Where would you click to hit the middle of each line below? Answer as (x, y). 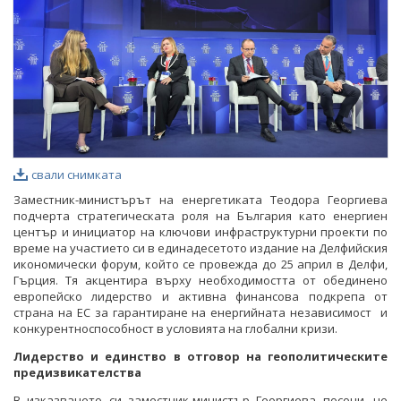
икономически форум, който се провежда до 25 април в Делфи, (200, 264)
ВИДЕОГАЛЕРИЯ (73, 54)
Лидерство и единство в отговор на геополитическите (200, 357)
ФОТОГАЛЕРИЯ (70, 19)
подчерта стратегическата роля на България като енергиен (200, 216)
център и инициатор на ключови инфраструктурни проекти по (200, 232)
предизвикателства (77, 373)
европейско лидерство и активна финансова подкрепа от (200, 297)
